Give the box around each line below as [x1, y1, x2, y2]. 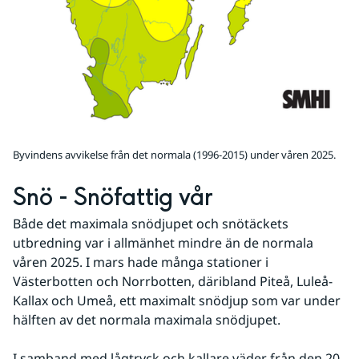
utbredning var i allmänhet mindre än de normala [13, 234, 313, 252]
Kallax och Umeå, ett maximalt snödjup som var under [13, 292, 341, 309]
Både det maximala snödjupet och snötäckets [13, 215, 288, 232]
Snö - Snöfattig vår [13, 182, 213, 214]
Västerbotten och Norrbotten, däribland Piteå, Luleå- [13, 272, 333, 290]
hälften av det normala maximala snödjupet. [13, 311, 280, 329]
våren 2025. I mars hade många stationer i [13, 253, 268, 271]
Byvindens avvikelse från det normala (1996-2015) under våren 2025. [13, 147, 336, 162]
